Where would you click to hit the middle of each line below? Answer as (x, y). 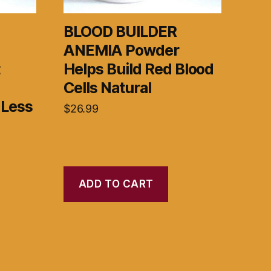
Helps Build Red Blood (139, 69)
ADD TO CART (116, 184)
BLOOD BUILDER (120, 32)
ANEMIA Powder (121, 51)
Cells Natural (107, 88)
